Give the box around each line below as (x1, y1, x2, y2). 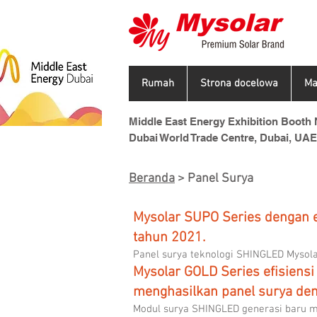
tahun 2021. (133, 229, 205, 246)
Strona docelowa (200, 77, 278, 90)
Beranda (129, 171, 175, 186)
